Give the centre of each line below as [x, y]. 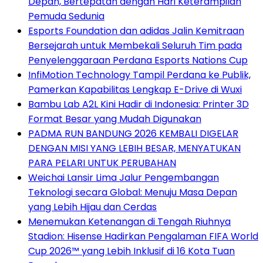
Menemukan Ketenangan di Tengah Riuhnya [129, 221]
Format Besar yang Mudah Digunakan [115, 119]
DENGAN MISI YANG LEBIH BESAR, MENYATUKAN [134, 148]
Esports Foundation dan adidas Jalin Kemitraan [136, 31]
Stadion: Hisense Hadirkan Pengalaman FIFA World [143, 236]
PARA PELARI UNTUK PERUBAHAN [102, 163]
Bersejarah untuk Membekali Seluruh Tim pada [135, 45]
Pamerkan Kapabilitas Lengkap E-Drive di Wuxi [135, 89]
